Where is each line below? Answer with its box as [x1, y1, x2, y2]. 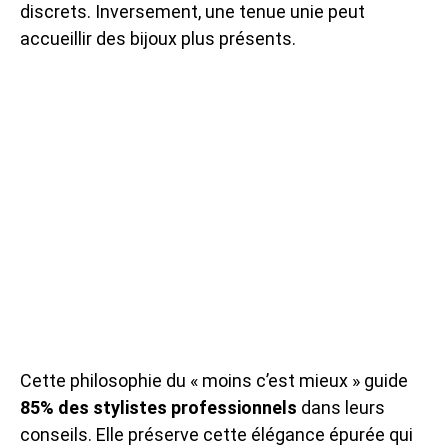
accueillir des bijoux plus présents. [20, 27, 296, 49]
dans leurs [297, 396, 385, 418]
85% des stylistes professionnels [20, 396, 297, 418]
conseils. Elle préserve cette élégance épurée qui [20, 423, 413, 445]
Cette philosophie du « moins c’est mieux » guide [20, 369, 408, 391]
